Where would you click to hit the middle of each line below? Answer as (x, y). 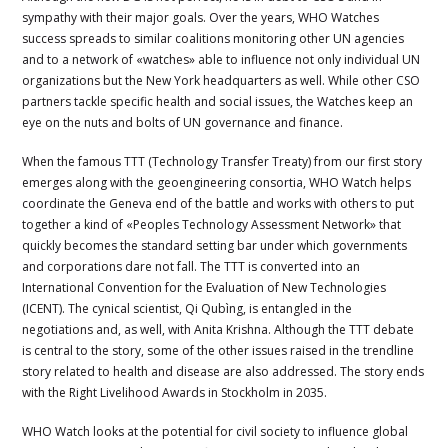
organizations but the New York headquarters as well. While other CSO (221, 80)
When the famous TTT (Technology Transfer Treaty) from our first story (222, 161)
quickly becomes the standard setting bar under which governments (215, 245)
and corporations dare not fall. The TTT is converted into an (191, 266)
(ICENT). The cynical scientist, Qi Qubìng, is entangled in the (187, 308)
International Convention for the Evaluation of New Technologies (204, 287)
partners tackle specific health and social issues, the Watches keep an (218, 101)
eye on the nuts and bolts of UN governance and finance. (183, 122)
